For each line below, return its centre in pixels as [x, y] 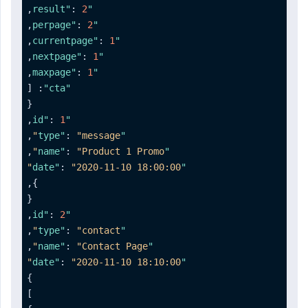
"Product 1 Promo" [120, 151]
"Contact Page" [112, 246]
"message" [98, 135]
